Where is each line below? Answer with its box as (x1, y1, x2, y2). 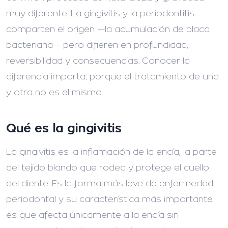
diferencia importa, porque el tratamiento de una (6, 72, 219, 81)
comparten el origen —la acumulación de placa (6, 25, 210, 34)
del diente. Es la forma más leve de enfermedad (6, 179, 213, 188)
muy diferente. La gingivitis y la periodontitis (6, 9, 194, 18)
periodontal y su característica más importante (6, 195, 213, 204)
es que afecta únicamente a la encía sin (6, 211, 179, 220)
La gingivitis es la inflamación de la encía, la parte (6, 148, 217, 157)
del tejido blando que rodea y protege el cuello (6, 163, 209, 173)
